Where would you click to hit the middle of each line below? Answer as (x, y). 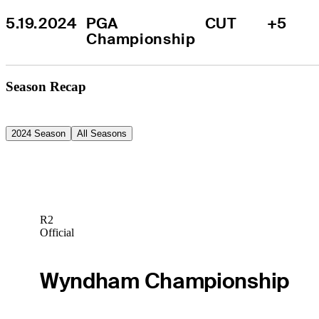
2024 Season (38, 133)
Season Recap (46, 86)
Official (57, 233)
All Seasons (102, 133)
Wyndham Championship (164, 281)
